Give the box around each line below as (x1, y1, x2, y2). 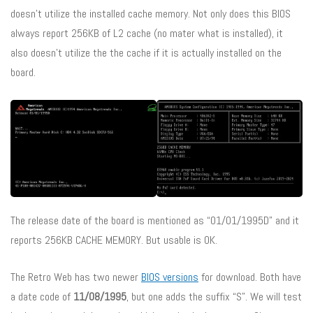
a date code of (10, 289, 73, 304)
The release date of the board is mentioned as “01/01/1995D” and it (10, 212, 299, 228)
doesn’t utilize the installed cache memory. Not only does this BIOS (10, 6, 291, 22)
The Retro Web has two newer (10, 269, 141, 284)
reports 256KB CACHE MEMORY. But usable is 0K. (10, 232, 217, 247)
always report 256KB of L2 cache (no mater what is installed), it (10, 26, 283, 41)
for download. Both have (198, 269, 301, 284)
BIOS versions (141, 269, 198, 284)
